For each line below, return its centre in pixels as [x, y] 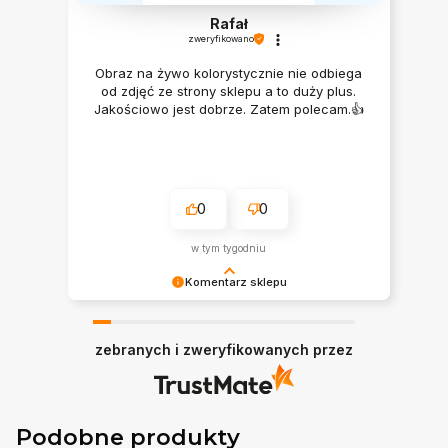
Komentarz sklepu [235, 282]
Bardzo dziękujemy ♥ [144, 315]
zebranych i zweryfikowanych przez [224, 350]
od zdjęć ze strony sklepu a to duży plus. [229, 91]
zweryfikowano [220, 39]
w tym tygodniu [229, 248]
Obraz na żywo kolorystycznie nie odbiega [229, 73]
